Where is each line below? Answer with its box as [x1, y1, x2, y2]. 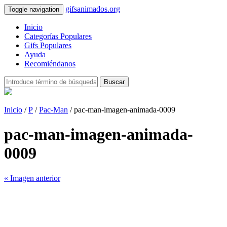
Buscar [104, 78, 125, 86]
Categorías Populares [24, 32, 92, 41]
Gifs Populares [24, 41, 71, 50]
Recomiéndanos [24, 59, 75, 68]
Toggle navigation [8, 6, 59, 13]
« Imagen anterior [4, 173, 60, 182]
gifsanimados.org [65, 5, 120, 13]
